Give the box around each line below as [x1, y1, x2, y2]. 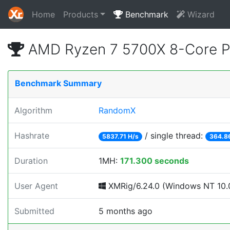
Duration [14, 156, 48, 166]
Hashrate [14, 130, 49, 141]
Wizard [184, 9, 215, 20]
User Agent [14, 181, 58, 191]
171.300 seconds [120, 156, 189, 166]
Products [63, 9, 98, 20]
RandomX [99, 105, 136, 116]
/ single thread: [142, 130, 206, 141]
